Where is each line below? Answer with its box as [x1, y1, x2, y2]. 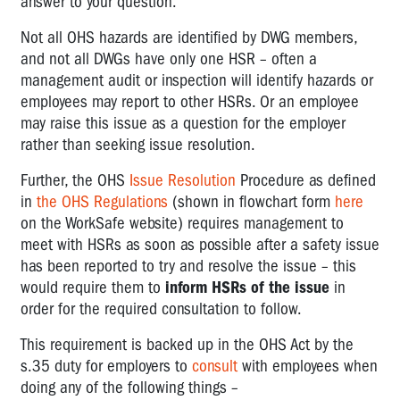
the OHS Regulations [37, 191, 168, 212]
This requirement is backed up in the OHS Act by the [21, 334, 354, 354]
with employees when [237, 355, 378, 376]
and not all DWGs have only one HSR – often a [21, 48, 317, 69]
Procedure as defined [236, 170, 376, 190]
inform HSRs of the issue [165, 277, 329, 297]
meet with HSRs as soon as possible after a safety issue [21, 234, 379, 254]
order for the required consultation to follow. [21, 298, 302, 319]
